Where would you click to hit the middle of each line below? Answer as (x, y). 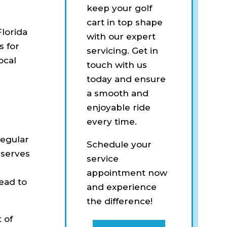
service (103, 158)
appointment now (127, 173)
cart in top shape (125, 22)
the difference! (120, 201)
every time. (112, 121)
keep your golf (120, 8)
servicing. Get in (123, 50)
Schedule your (119, 144)
